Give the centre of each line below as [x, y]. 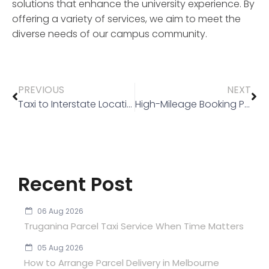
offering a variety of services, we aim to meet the [126, 19]
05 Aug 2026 [59, 248]
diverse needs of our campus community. [110, 34]
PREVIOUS [41, 90]
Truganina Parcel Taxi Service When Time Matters [134, 226]
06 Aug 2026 [59, 211]
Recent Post [75, 184]
